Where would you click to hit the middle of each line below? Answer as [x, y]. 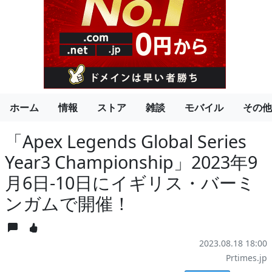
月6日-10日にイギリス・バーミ [130, 183]
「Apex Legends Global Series [126, 141]
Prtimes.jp [246, 258]
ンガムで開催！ [68, 203]
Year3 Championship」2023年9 [131, 162]
